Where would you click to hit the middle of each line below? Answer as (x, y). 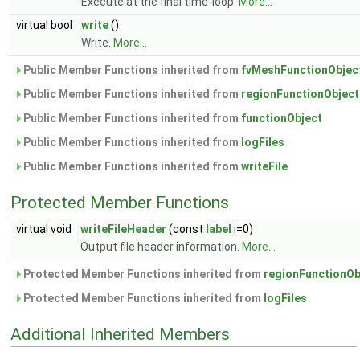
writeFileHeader (123, 229)
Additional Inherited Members (120, 334)
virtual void (45, 229)
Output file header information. (161, 247)
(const (186, 229)
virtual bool (45, 25)
